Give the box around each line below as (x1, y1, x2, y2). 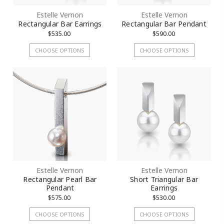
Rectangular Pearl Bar (23, 174, 97, 184)
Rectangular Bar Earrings (18, 19, 102, 29)
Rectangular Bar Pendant (121, 19, 206, 29)
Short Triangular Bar (130, 174, 198, 184)
